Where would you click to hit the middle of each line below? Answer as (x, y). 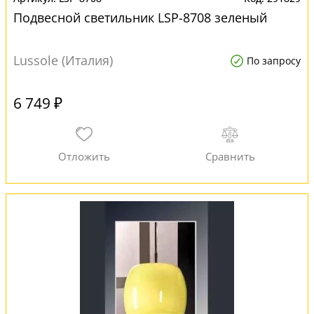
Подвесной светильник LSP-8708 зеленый (140, 18)
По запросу (274, 61)
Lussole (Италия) (63, 60)
